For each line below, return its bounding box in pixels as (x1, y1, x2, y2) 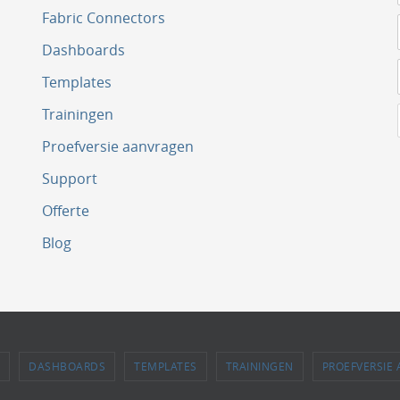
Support (42, 169, 97, 188)
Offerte (42, 201, 89, 221)
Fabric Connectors (42, 8, 165, 28)
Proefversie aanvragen (42, 137, 194, 156)
